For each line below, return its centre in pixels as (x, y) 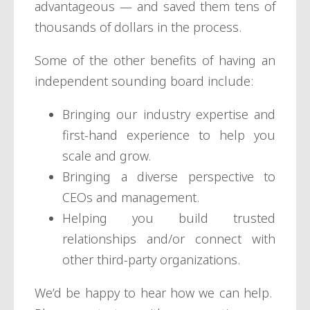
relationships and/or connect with (169, 238)
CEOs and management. (133, 197)
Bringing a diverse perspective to (169, 176)
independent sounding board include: (144, 81)
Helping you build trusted (169, 218)
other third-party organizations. (151, 259)
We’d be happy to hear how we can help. (155, 292)
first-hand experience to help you (169, 135)
